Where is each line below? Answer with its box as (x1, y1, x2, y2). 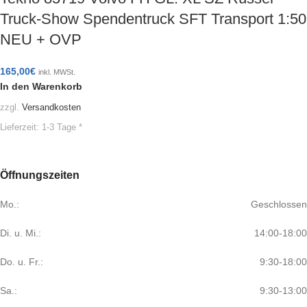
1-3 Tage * (42, 123, 82, 133)
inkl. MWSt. (38, 67, 75, 76)
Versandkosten (22, 102, 81, 112)
